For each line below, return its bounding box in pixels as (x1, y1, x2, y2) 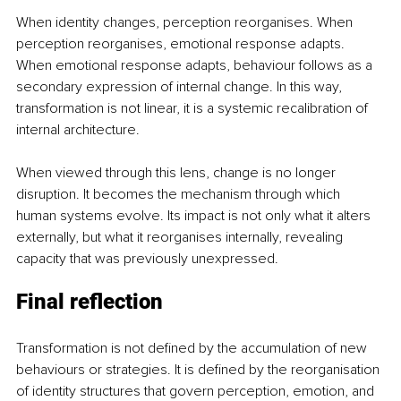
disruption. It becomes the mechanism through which (16, 184, 344, 203)
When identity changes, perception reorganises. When (16, 13, 356, 31)
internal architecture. (16, 120, 140, 139)
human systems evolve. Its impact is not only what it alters (16, 206, 374, 225)
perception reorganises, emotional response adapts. (16, 34, 348, 53)
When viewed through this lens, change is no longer (16, 163, 339, 182)
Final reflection (16, 288, 163, 314)
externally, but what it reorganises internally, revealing (16, 227, 346, 246)
